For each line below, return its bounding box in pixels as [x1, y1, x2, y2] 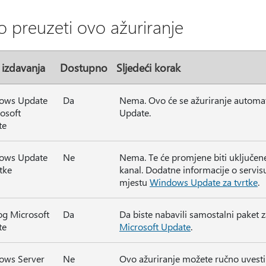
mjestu [119, 176, 150, 188]
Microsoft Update [119, 220, 191, 233]
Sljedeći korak [116, 61, 180, 74]
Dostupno [60, 61, 107, 74]
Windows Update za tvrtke [150, 176, 258, 188]
